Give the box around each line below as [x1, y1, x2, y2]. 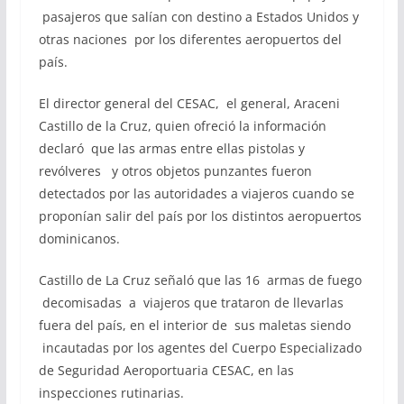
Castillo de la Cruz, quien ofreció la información [38, 117, 326, 134]
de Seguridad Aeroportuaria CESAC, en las [38, 362, 294, 379]
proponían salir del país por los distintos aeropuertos [38, 207, 362, 225]
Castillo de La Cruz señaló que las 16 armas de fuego [38, 271, 362, 289]
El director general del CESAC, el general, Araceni [38, 95, 340, 112]
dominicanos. [38, 230, 120, 247]
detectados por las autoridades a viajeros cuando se [38, 185, 354, 202]
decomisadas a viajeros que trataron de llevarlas [38, 294, 344, 311]
